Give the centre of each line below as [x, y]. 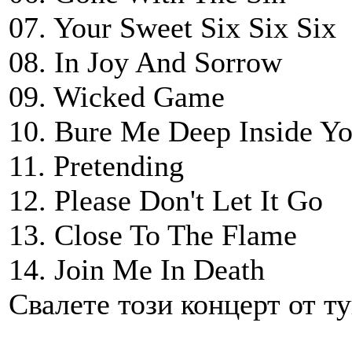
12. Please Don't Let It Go [166, 201]
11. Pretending [96, 166]
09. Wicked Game [117, 97]
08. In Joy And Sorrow [145, 62]
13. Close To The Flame [153, 235]
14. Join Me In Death [137, 270]
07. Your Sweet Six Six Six [172, 28]
